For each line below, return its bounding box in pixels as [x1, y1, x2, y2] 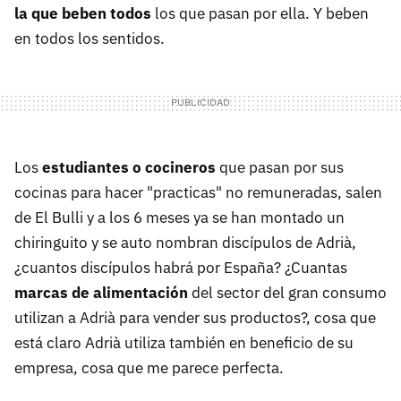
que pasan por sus [216, 158, 344, 177]
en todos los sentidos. [14, 29, 165, 48]
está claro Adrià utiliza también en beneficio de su [14, 333, 354, 353]
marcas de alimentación [14, 283, 188, 303]
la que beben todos [14, 4, 151, 23]
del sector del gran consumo [188, 283, 387, 303]
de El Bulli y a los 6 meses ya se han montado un [14, 208, 345, 227]
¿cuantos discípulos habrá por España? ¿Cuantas [14, 258, 347, 277]
